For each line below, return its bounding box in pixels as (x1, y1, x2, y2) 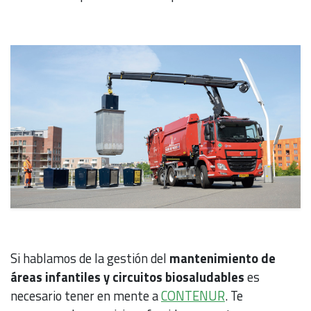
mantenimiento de (169, 248, 276, 268)
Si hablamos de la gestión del (10, 248, 169, 268)
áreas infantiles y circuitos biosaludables (10, 267, 244, 287)
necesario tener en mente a (10, 285, 161, 305)
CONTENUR (161, 285, 225, 305)
